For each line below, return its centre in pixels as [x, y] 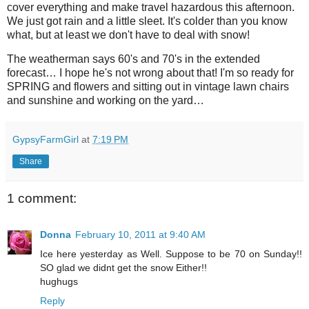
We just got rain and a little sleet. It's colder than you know [147, 21]
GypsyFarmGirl [46, 140]
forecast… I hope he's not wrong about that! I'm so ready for [150, 73]
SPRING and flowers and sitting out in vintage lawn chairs [148, 87]
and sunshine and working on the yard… [106, 101]
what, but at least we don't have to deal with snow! [128, 34]
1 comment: [42, 199]
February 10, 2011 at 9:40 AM [140, 234]
